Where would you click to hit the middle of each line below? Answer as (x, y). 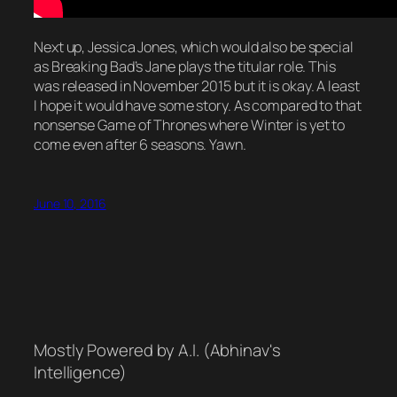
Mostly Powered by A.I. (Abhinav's (157, 350)
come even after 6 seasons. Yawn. (140, 144)
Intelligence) (80, 372)
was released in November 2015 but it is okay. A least (197, 86)
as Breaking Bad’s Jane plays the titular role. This (185, 66)
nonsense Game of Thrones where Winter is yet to (190, 125)
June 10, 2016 (70, 203)
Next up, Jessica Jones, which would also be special (194, 47)
